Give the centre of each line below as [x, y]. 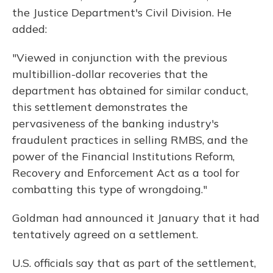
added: [30, 29]
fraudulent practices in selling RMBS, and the [130, 140]
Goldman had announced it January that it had [136, 218]
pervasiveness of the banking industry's [115, 123]
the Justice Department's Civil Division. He [122, 12]
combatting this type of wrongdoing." [110, 189]
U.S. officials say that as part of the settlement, [134, 263]
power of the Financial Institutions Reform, [123, 156]
